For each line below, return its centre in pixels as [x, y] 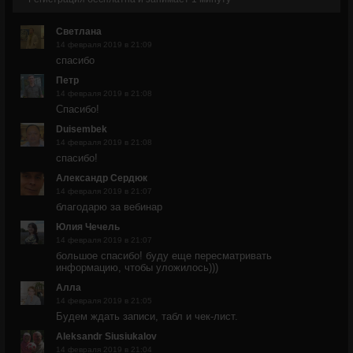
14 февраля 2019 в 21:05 [104, 301]
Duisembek [82, 129]
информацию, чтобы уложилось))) [137, 268]
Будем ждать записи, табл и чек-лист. [147, 316]
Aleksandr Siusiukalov [106, 336]
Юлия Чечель [88, 227]
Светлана [79, 32]
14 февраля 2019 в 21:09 [104, 45]
